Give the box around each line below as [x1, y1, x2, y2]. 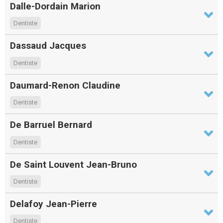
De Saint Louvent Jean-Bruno [10, 158, 137, 170]
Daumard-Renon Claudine [10, 79, 120, 91]
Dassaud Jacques [10, 40, 86, 52]
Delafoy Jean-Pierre [10, 198, 97, 210]
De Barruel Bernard [10, 119, 92, 131]
